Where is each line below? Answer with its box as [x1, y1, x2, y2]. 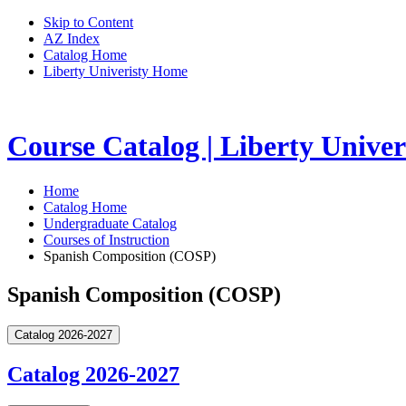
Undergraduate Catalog [43, 215, 177, 231]
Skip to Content [43, 14, 133, 30]
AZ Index [43, 31, 100, 46]
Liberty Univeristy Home [43, 63, 188, 79]
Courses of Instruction [43, 231, 169, 247]
